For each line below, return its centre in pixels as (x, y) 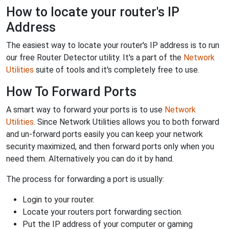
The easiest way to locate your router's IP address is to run (113, 45)
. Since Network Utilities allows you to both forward (127, 122)
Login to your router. (59, 200)
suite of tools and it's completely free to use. (117, 70)
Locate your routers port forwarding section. (102, 212)
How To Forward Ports (71, 92)
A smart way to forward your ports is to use (85, 110)
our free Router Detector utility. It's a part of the (95, 58)
